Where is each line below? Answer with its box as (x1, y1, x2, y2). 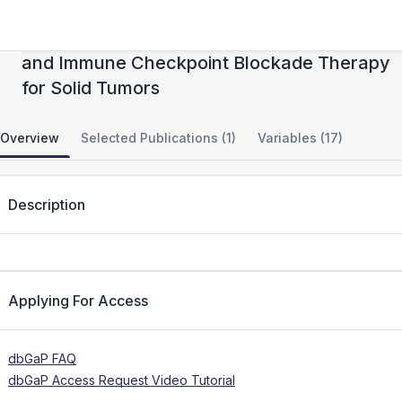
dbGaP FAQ (8, 351, 76, 366)
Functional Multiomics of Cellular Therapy (22, 27, 377, 48)
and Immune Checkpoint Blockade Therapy (22, 52, 390, 74)
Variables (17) (258, 130, 343, 145)
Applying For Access (8, 292, 148, 310)
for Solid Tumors (22, 77, 160, 99)
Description (8, 196, 85, 214)
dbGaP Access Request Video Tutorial (8, 372, 235, 388)
